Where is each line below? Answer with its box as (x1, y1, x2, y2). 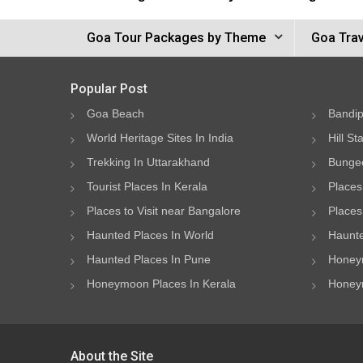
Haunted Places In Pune (87, 253, 211, 266)
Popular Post (70, 81, 147, 96)
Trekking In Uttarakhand (87, 156, 210, 169)
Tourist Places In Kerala (87, 180, 207, 193)
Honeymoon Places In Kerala (87, 277, 236, 290)
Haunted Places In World (87, 228, 214, 241)
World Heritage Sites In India (87, 131, 233, 144)
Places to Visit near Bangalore (87, 204, 241, 217)
